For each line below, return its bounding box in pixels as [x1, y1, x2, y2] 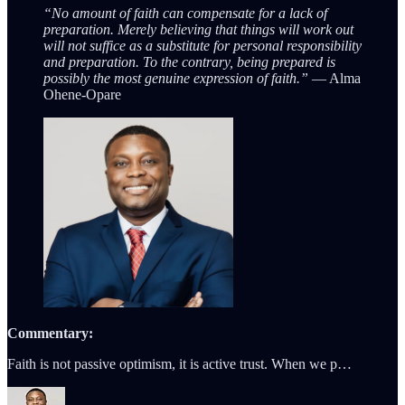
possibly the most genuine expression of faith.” [43, 70, 308, 86]
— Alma [308, 70, 361, 86]
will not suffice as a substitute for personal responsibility [43, 37, 362, 53]
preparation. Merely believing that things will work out [43, 21, 353, 37]
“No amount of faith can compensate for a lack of [43, 5, 327, 21]
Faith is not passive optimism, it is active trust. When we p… [7, 355, 352, 372]
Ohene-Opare [43, 86, 121, 102]
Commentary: [7, 325, 93, 341]
